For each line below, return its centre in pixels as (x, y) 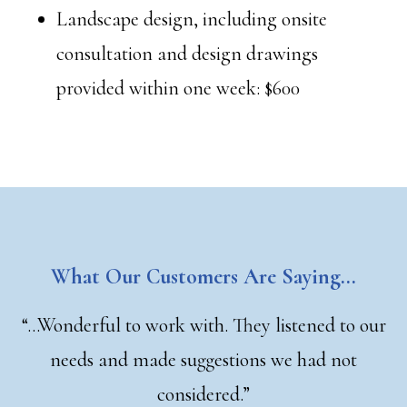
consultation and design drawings (188, 53)
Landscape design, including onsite (192, 19)
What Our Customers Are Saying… (203, 276)
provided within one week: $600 (179, 88)
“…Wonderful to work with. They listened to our (203, 325)
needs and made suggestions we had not (203, 359)
